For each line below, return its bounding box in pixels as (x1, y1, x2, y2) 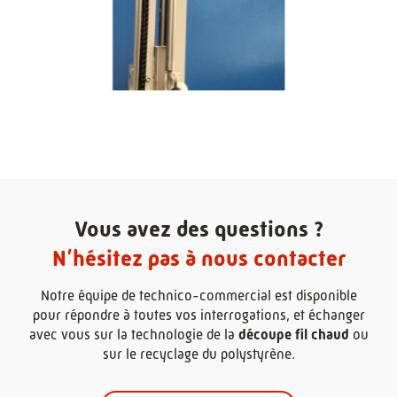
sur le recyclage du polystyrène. (102, 346, 295, 362)
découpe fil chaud (237, 326, 349, 343)
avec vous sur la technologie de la (28, 326, 238, 343)
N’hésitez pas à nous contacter (51, 245, 346, 271)
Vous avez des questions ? (74, 216, 323, 242)
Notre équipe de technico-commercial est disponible (40, 287, 357, 304)
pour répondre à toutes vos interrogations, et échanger (32, 307, 365, 323)
